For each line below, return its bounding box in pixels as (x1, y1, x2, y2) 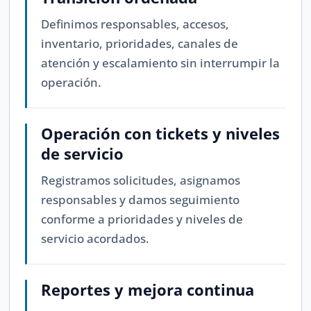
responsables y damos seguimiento (41, 192, 240, 208)
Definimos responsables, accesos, (41, 16, 230, 33)
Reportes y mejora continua (41, 279, 255, 301)
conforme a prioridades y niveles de (41, 211, 244, 228)
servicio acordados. (41, 230, 150, 247)
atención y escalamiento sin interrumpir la (41, 55, 280, 72)
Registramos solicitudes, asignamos (41, 172, 241, 189)
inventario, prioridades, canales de (41, 35, 239, 52)
